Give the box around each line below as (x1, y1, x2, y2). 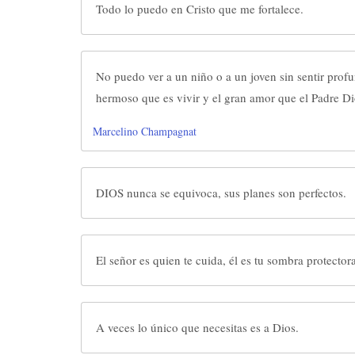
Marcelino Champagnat (93, 124, 197, 139)
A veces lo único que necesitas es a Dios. (96, 319, 299, 335)
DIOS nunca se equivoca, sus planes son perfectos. (96, 185, 346, 200)
